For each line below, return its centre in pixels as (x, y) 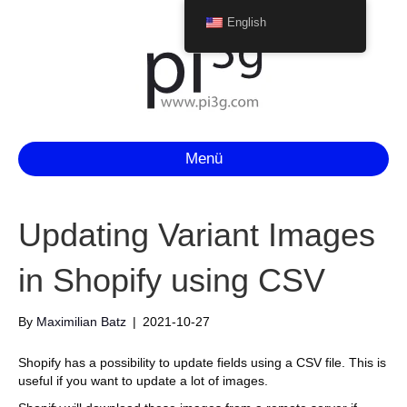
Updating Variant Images (197, 235)
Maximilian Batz (81, 322)
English (247, 23)
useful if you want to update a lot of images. (143, 381)
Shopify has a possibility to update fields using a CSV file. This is (202, 362)
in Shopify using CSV (172, 280)
